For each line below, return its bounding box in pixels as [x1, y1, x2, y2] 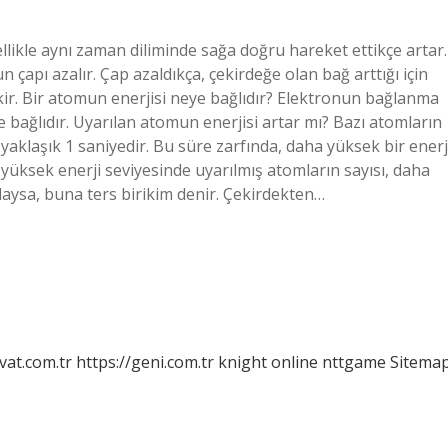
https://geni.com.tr [76, 351, 214, 373]
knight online [218, 351, 318, 373]
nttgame [322, 351, 386, 373]
